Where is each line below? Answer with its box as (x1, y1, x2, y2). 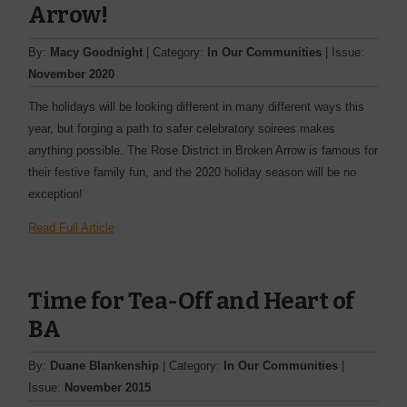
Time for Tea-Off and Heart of (28, 286, 354, 315)
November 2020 (28, 66, 115, 81)
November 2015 (65, 381, 152, 395)
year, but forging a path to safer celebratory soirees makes (28, 121, 336, 135)
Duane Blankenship (50, 359, 160, 373)
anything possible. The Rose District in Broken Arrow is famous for (28, 143, 379, 157)
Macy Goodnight (50, 45, 144, 59)
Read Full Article (28, 220, 115, 234)
